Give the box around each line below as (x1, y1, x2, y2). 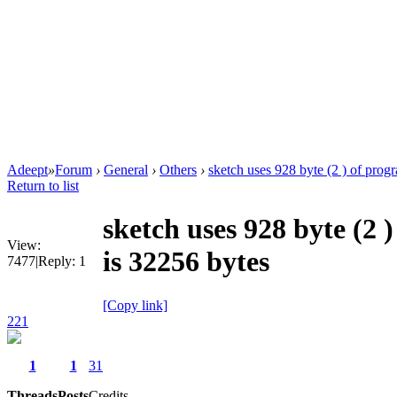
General (104, 162, 148, 177)
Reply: (38, 253, 75, 269)
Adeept (7, 162, 48, 177)
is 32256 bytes (103, 245, 269, 278)
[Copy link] (103, 297, 167, 313)
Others (160, 162, 197, 177)
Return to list (7, 178, 79, 193)
